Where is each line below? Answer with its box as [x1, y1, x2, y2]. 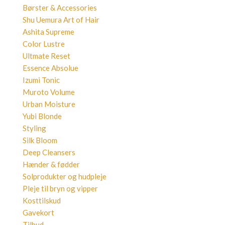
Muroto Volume [23, 87, 75, 96]
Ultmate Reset [23, 51, 70, 60]
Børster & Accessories [23, 3, 97, 12]
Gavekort [23, 208, 54, 217]
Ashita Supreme [23, 27, 74, 36]
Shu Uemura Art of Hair [23, 15, 99, 24]
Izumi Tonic [23, 75, 60, 84]
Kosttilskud [23, 196, 61, 205]
